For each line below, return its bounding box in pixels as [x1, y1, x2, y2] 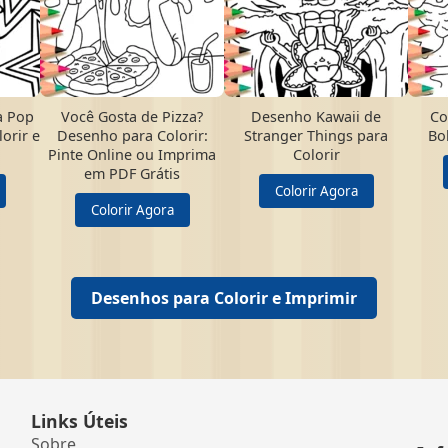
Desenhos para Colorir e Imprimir [91, 287, 357, 309]
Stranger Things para [244, 126, 388, 145]
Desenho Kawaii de [251, 107, 381, 126]
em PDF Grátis [84, 164, 180, 183]
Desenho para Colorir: [56, 126, 208, 145]
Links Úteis [30, 409, 128, 433]
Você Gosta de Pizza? [61, 107, 203, 126]
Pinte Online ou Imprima [48, 145, 216, 164]
